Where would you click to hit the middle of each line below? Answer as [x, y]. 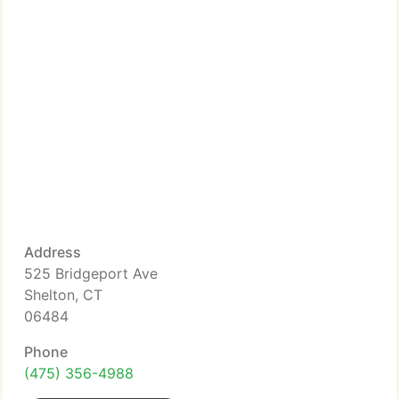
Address [53, 252]
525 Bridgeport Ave [91, 273]
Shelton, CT [63, 295]
